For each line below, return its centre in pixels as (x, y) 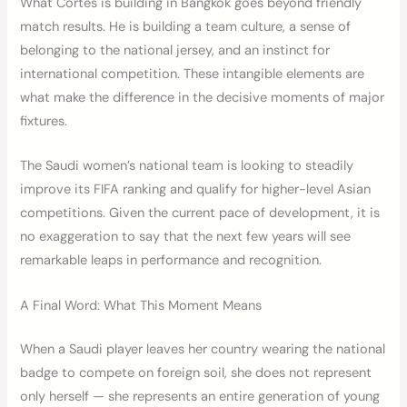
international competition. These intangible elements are (193, 74)
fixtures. (44, 121)
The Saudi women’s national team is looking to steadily (187, 166)
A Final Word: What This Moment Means (141, 305)
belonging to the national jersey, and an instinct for (175, 50)
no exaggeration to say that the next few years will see (186, 237)
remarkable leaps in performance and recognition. (171, 261)
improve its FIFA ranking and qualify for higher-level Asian (196, 190)
